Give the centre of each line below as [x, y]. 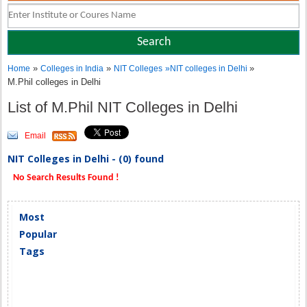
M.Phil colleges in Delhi [54, 82]
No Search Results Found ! [65, 178]
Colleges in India [72, 69]
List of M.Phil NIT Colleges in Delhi [125, 107]
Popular [38, 234]
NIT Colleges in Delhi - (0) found [86, 159]
